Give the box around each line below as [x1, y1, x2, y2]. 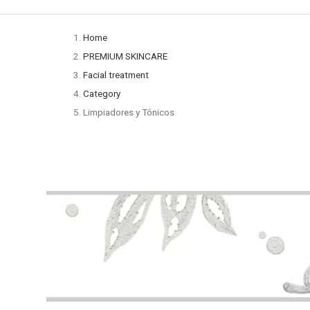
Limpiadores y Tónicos [83, 107, 175, 118]
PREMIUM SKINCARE [83, 51, 168, 62]
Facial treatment [83, 69, 149, 80]
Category [83, 88, 121, 99]
